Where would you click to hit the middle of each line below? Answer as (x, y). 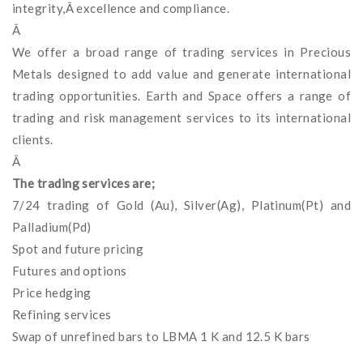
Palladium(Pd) (52, 226)
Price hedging (52, 292)
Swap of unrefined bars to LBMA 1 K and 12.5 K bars (161, 336)
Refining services (62, 314)
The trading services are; (84, 183)
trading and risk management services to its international (181, 117)
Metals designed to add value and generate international (181, 73)
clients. (33, 139)
